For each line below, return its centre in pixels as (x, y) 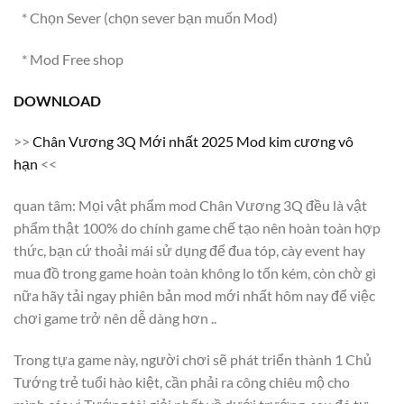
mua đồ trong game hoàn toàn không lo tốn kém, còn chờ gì (195, 273)
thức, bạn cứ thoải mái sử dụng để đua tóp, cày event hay (189, 251)
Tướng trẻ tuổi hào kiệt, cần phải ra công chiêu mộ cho (182, 382)
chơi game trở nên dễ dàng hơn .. (115, 318)
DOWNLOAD (57, 100)
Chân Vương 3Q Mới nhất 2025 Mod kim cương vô (193, 142)
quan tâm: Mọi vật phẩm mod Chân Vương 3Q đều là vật (190, 206)
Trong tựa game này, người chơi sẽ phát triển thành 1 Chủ (193, 360)
